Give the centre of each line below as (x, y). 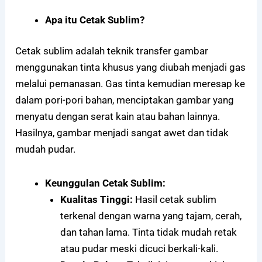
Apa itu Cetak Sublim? (95, 20)
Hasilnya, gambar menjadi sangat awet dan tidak (122, 133)
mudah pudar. (46, 149)
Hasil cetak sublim (174, 200)
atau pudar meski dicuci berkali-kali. (139, 249)
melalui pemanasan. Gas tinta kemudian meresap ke (130, 84)
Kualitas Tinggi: (96, 200)
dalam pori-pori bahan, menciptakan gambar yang (125, 100)
